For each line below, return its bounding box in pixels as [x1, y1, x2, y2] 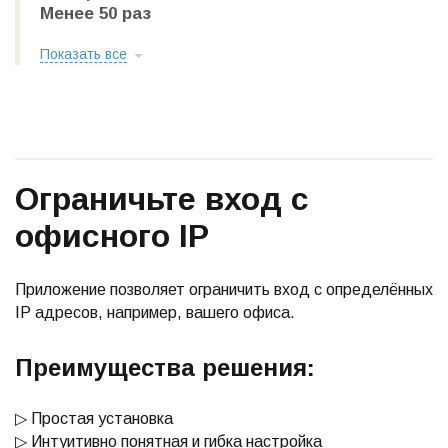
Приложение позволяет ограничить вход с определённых [15, 281, 433, 298]
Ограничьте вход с [15, 181, 309, 217]
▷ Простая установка [15, 410, 173, 427]
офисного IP [15, 218, 209, 254]
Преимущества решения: [15, 354, 315, 381]
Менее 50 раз [40, 4, 151, 23]
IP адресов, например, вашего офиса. [15, 304, 295, 321]
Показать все [40, 46, 127, 62]
